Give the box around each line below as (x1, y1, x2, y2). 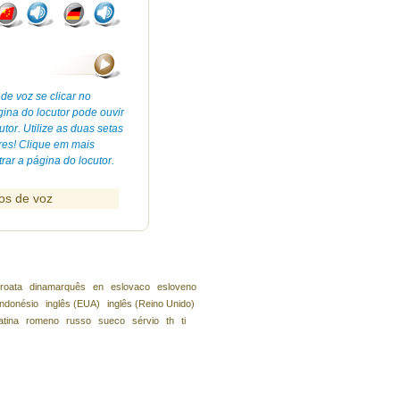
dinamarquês (29, 281, 86, 292)
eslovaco (110, 281, 150, 292)
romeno (26, 315, 59, 326)
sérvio (132, 315, 159, 326)
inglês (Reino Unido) (106, 298, 195, 309)
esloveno (156, 281, 196, 292)
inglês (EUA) (45, 298, 100, 309)
